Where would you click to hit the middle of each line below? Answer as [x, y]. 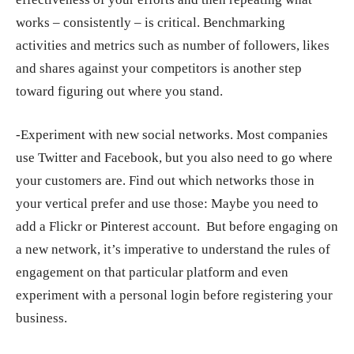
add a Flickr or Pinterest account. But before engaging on [177, 227]
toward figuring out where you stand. [119, 92]
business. [41, 318]
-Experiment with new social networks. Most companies [172, 135]
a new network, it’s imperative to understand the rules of [173, 250]
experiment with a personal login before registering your [174, 296]
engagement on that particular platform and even [152, 273]
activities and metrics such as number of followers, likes [173, 46]
